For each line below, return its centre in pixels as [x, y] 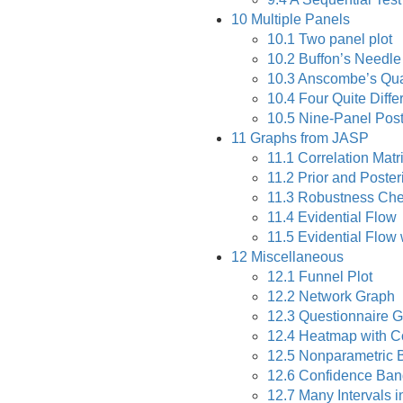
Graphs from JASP [308, 138]
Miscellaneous [296, 257]
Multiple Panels [299, 19]
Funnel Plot [334, 277]
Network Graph [345, 296]
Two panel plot [344, 39]
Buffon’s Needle [348, 59]
